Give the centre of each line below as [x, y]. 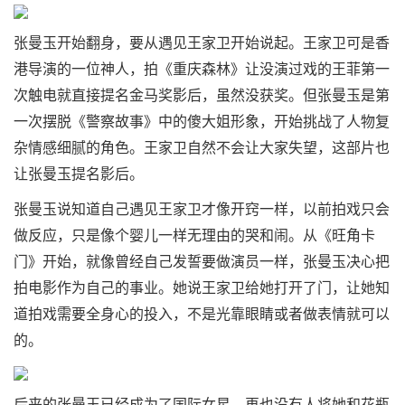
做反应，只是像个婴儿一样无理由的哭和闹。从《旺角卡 [194, 235]
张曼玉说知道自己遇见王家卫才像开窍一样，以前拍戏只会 [202, 209]
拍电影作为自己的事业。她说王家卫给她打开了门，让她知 [202, 288]
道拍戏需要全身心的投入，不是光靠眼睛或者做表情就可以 [202, 314]
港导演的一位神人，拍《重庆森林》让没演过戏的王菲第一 [202, 69]
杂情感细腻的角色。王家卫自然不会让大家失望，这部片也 [202, 148]
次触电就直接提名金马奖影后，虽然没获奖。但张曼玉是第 [202, 95]
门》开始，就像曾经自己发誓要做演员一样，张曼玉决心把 [202, 262]
